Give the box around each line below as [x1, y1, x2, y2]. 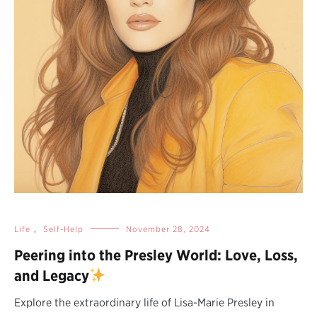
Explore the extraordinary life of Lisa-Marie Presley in [14, 295, 275, 309]
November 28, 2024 [126, 223, 210, 234]
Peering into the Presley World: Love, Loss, [14, 246, 298, 264]
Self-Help [43, 223, 83, 234]
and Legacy [14, 266, 89, 284]
